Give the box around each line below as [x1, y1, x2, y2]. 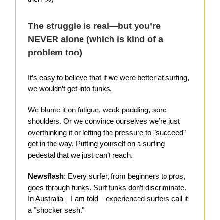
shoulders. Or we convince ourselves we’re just [28, 117, 180, 126]
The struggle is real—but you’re [28, 21, 161, 31]
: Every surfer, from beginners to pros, [64, 172, 185, 181]
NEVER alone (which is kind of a [28, 34, 163, 45]
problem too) [28, 48, 82, 58]
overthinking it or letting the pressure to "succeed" [28, 128, 186, 137]
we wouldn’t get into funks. [28, 84, 112, 93]
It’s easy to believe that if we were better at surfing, [28, 73, 189, 82]
